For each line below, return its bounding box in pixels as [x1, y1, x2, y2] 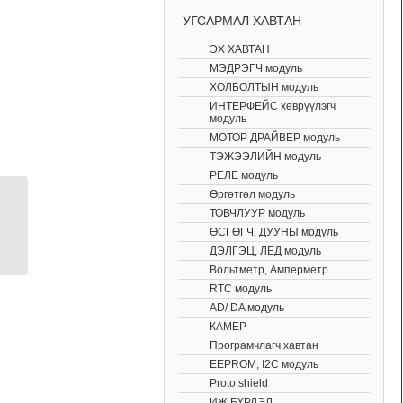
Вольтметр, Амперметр [210, 263, 328, 276]
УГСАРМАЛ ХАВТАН [183, 13, 301, 28]
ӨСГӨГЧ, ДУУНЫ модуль [210, 225, 338, 238]
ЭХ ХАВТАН [210, 42, 270, 56]
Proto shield [210, 376, 268, 390]
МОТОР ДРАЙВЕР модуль [210, 130, 340, 144]
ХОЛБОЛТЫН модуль [210, 80, 318, 94]
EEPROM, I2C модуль [210, 357, 318, 371]
